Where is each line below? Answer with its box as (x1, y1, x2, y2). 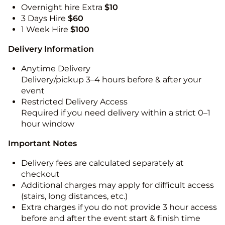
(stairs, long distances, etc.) (21, 191, 128, 201)
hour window (21, 119, 74, 129)
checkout (21, 169, 60, 179)
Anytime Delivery (21, 64, 90, 74)
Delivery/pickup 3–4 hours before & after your (21, 75, 201, 85)
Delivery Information (8, 44, 94, 54)
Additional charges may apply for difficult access (21, 180, 214, 190)
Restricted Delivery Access (21, 97, 128, 107)
